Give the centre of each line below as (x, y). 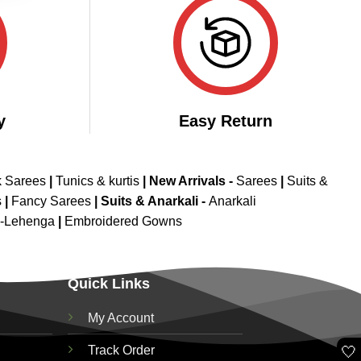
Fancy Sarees (51, 201)
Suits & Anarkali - (155, 201)
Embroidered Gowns (123, 222)
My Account (121, 317)
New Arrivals (187, 181)
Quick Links (109, 283)
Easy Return (226, 121)
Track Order (122, 350)
